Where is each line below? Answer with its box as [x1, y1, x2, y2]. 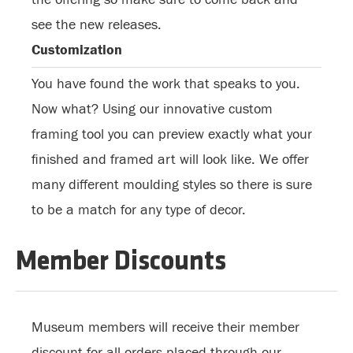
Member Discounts [16, 249, 226, 277]
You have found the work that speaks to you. [32, 76, 300, 92]
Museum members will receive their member [32, 319, 299, 336]
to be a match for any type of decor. [32, 202, 246, 218]
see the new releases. [32, 17, 162, 33]
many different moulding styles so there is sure [32, 176, 312, 193]
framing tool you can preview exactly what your [32, 126, 312, 143]
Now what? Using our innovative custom [32, 101, 273, 117]
